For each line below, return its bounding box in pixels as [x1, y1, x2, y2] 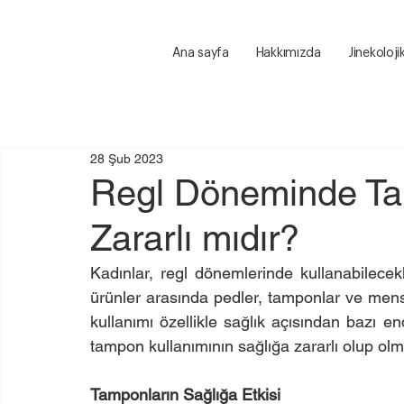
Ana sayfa [172, 47, 229, 60]
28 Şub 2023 [90, 151, 163, 167]
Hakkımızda [255, 47, 321, 60]
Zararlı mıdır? [90, 216, 299, 259]
